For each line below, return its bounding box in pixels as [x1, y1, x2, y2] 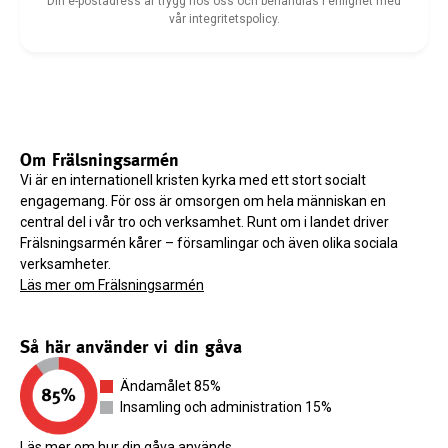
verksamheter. [20, 255, 111, 272]
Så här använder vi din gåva [20, 335, 242, 357]
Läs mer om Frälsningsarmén [20, 276, 204, 293]
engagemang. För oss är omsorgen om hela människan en [20, 192, 386, 209]
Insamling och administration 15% [120, 398, 332, 415]
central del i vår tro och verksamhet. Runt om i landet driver [20, 213, 389, 230]
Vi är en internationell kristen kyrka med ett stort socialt [20, 171, 366, 188]
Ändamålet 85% [120, 377, 221, 394]
